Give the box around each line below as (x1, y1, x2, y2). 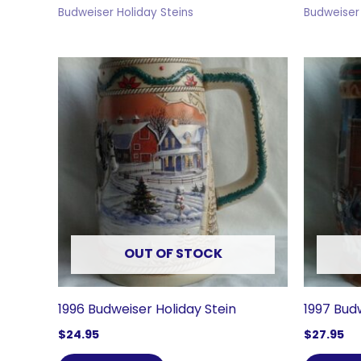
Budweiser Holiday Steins (58, 5, 193, 21)
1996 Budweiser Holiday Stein (58, 299, 236, 318)
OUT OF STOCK (123, 243, 222, 263)
